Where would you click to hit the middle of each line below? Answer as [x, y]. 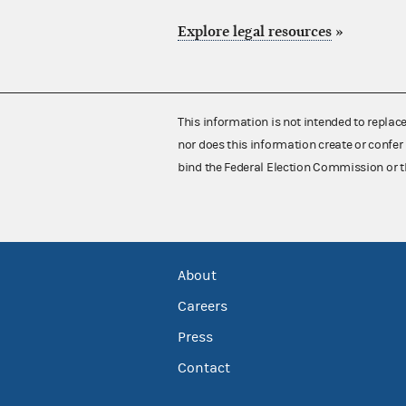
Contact [204, 367]
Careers [203, 306]
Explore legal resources [255, 32]
